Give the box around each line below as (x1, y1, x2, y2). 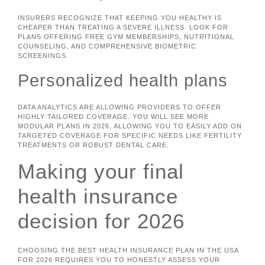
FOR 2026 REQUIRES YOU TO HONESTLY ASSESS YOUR (18, 256, 220, 264)
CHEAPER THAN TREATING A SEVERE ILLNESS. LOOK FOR (18, 24, 228, 31)
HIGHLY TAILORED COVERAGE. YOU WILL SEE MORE (18, 112, 209, 120)
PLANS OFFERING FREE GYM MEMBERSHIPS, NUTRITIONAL (18, 33, 234, 41)
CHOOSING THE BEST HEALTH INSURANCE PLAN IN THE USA (18, 247, 238, 254)
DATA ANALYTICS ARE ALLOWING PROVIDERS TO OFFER (18, 103, 221, 111)
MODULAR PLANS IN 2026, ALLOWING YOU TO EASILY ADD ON (18, 122, 242, 130)
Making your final (18, 160, 184, 183)
